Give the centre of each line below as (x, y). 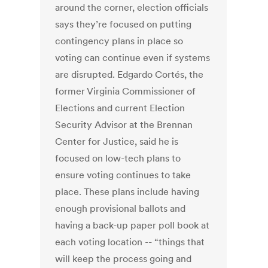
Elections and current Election (120, 108)
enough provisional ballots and (121, 208)
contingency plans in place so (119, 41)
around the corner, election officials (132, 7)
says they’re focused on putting (124, 24)
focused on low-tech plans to (118, 158)
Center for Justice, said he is (117, 141)
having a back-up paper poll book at (133, 225)
